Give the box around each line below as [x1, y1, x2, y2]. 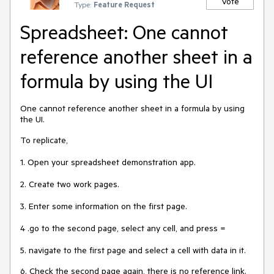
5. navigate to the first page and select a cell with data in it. [20, 245, 246, 256]
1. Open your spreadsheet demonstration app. [20, 157, 196, 168]
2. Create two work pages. [20, 179, 119, 190]
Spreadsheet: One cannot [20, 20, 228, 44]
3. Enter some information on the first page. [20, 201, 187, 212]
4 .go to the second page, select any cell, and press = [20, 223, 226, 234]
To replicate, [20, 135, 68, 146]
